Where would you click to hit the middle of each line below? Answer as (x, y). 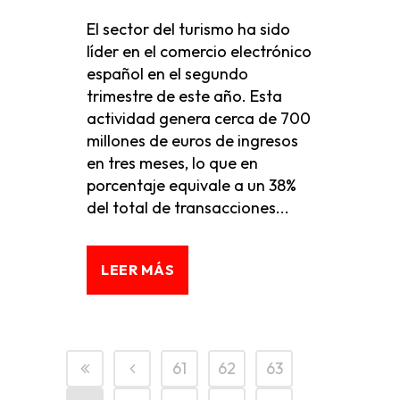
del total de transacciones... (188, 208)
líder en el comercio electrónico (199, 51)
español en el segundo (167, 74)
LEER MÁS (137, 270)
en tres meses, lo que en (172, 163)
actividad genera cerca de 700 (199, 118)
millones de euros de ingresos (192, 141)
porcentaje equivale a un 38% (192, 185)
